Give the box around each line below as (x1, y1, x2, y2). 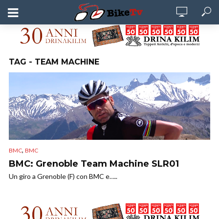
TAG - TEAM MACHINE (9, 57, 99, 67)
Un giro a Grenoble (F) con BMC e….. (9, 172, 117, 181)
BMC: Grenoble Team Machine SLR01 (9, 158, 179, 170)
